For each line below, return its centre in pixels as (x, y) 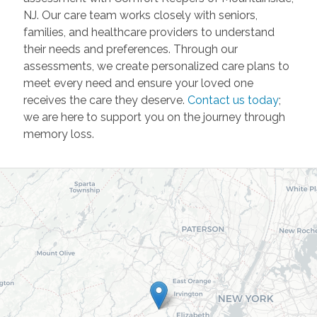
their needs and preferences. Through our (130, 49)
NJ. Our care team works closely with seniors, (140, 15)
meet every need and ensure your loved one (138, 83)
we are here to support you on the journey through (154, 117)
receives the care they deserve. (105, 100)
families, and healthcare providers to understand (149, 32)
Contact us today (233, 100)
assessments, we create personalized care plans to (156, 66)
